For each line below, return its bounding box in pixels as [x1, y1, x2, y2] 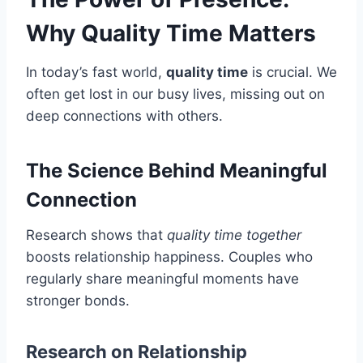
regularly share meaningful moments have [26, 271, 299, 288]
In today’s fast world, [26, 64, 166, 81]
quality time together [167, 227, 301, 244]
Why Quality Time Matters [26, 19, 316, 48]
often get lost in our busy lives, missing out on [26, 86, 325, 103]
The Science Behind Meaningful [26, 159, 327, 183]
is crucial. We [248, 64, 337, 81]
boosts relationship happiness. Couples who [26, 249, 313, 266]
